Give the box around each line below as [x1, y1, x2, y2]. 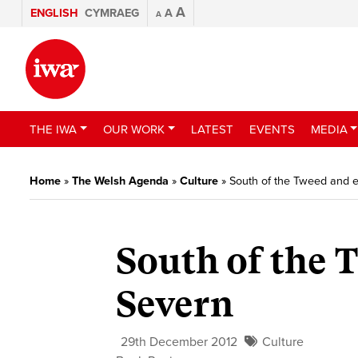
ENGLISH [30, 6, 78, 20]
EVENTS [249, 121, 295, 137]
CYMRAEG [85, 6, 139, 20]
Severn [116, 284, 234, 326]
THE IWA [30, 121, 77, 137]
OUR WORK [102, 121, 165, 137]
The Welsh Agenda [72, 174, 169, 188]
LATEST [190, 121, 233, 137]
